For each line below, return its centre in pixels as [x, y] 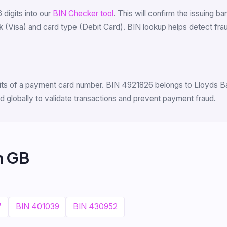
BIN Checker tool [83, 14]
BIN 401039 [37, 207]
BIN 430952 [96, 207]
